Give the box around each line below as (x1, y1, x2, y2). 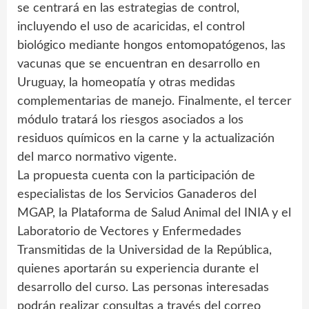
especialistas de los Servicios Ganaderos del (17, 188, 257, 201)
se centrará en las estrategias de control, (17, 1, 239, 14)
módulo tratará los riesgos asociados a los (17, 113, 243, 126)
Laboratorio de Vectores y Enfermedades (17, 225, 241, 238)
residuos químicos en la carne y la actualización (17, 132, 275, 145)
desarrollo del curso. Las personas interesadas (17, 281, 269, 294)
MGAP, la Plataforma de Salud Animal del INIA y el (17, 206, 291, 219)
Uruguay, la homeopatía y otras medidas (17, 76, 235, 89)
